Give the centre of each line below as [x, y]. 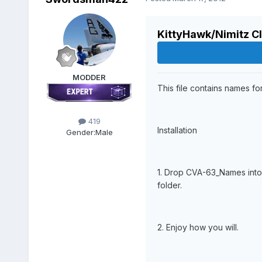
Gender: [80, 132]
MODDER [89, 77]
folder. [169, 185]
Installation [177, 130]
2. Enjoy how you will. [198, 227]
